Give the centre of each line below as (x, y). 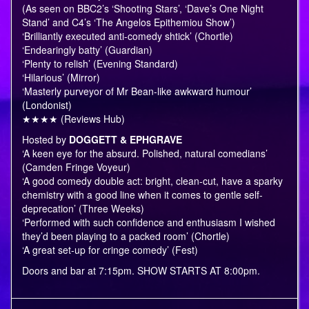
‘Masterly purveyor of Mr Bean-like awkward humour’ (137, 91)
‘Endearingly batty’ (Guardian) (87, 50)
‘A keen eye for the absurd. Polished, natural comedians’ (145, 153)
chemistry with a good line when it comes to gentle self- (142, 195)
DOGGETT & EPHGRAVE (126, 140)
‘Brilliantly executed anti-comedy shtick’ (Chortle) (128, 36)
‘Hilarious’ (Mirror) (61, 78)
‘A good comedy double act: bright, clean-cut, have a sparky (152, 181)
